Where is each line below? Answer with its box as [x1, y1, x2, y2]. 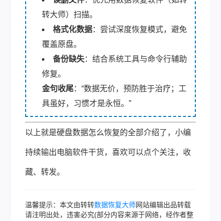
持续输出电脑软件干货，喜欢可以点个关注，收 [25, 147, 191, 156]
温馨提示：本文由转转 [25, 200, 94, 209]
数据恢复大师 [94, 200, 136, 209]
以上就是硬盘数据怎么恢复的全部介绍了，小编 [25, 128, 191, 137]
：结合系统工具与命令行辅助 [84, 54, 187, 63]
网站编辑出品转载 [136, 200, 191, 209]
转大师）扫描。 [42, 10, 97, 19]
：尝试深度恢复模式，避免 [92, 25, 187, 34]
